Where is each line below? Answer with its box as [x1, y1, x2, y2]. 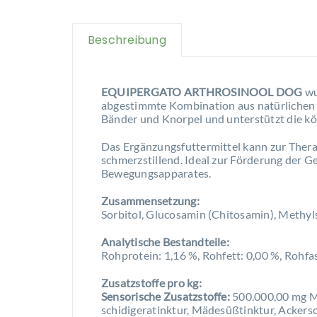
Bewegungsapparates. [100, 166, 212, 180]
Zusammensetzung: [100, 193, 200, 207]
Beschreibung [87, 31, 166, 48]
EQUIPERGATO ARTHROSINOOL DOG [100, 84, 303, 98]
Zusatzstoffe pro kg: [100, 275, 202, 289]
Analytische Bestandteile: [100, 234, 229, 248]
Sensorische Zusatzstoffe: [100, 289, 233, 303]
